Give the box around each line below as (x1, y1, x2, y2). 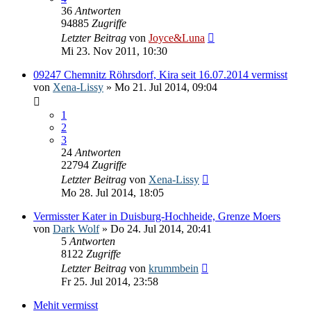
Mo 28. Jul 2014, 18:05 (61, 186, 164, 199)
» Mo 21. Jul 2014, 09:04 (103, 81, 217, 93)
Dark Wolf (53, 222, 99, 235)
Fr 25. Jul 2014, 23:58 (61, 275, 158, 287)
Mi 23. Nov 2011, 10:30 (61, 44, 167, 57)
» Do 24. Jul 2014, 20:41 (99, 222, 212, 235)
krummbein (149, 262, 199, 274)
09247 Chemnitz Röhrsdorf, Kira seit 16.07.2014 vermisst (33, 68, 287, 81)
